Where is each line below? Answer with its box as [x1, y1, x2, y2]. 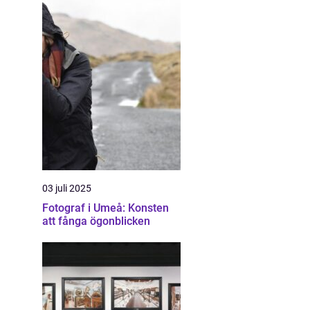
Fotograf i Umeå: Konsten [42, 201, 169, 215]
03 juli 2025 [42, 183, 91, 194]
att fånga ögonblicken [42, 215, 150, 228]
